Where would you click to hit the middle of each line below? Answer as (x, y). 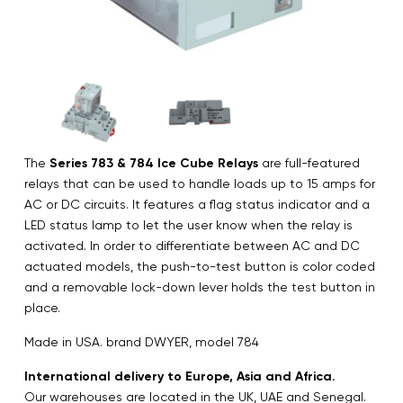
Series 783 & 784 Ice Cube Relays (154, 163)
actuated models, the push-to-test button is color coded (200, 266)
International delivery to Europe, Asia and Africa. (180, 376)
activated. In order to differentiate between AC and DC (192, 245)
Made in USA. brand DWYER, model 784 (142, 341)
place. (42, 307)
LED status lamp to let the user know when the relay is (188, 224)
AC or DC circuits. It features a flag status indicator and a (197, 204)
